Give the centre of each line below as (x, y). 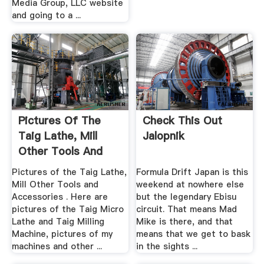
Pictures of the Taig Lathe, (69, 172)
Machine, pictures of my (62, 234)
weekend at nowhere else (190, 185)
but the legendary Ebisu (187, 197)
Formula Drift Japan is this (192, 172)
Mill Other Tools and (55, 185)
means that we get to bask (194, 234)
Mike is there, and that (185, 222)
